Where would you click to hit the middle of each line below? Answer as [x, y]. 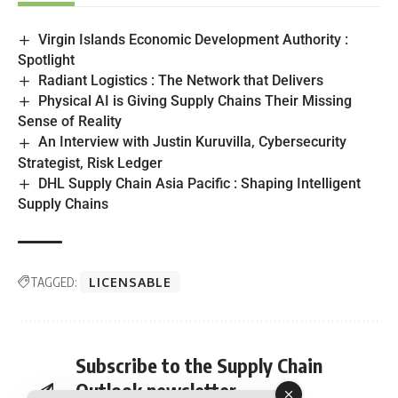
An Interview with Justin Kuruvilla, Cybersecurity [193, 142]
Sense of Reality [70, 122]
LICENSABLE [130, 282]
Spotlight [46, 60]
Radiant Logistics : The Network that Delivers [181, 80]
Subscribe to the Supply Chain [199, 365]
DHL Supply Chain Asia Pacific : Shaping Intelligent [200, 183]
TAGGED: [54, 282]
